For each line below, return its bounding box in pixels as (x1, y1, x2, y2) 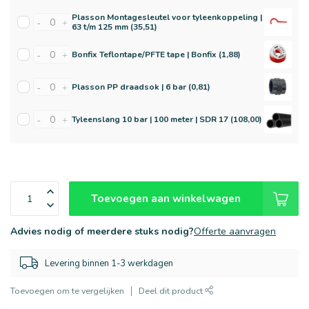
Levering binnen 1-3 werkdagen (45, 257, 173, 270)
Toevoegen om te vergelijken (10, 285, 124, 297)
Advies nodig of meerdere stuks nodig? (10, 225, 194, 238)
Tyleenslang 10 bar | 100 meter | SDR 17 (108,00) (72, 114, 262, 125)
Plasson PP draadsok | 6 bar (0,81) (72, 81, 210, 92)
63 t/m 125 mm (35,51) (72, 21, 157, 32)
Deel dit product (139, 285, 205, 297)
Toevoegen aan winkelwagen (91, 191, 241, 206)
